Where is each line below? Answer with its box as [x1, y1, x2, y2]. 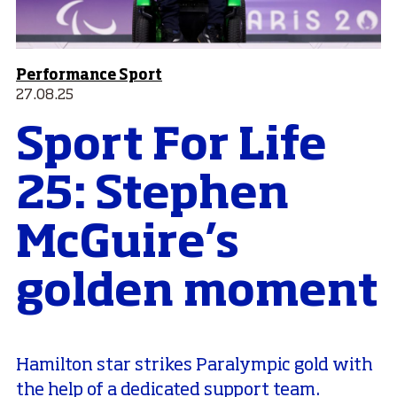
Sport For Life [16, 124, 327, 169]
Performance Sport [16, 68, 162, 83]
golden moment [16, 270, 378, 315]
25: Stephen [16, 173, 290, 218]
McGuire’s [16, 222, 239, 267]
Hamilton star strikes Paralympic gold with [16, 356, 373, 375]
